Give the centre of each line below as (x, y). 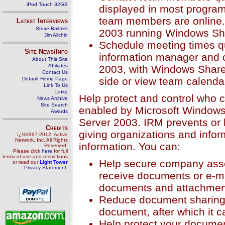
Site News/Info (46, 51)
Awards (59, 111)
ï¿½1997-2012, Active (42, 134)
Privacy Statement (45, 167)
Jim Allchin (56, 35)
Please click (27, 151)
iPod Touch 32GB (47, 4)
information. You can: (130, 146)
